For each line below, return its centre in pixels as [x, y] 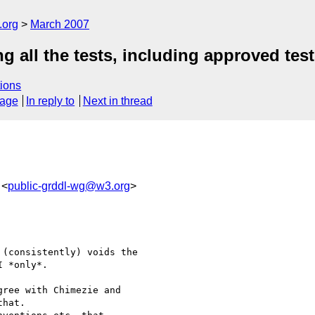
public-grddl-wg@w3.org [69, 186]
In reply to [51, 101]
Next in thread [117, 101]
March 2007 [60, 24]
